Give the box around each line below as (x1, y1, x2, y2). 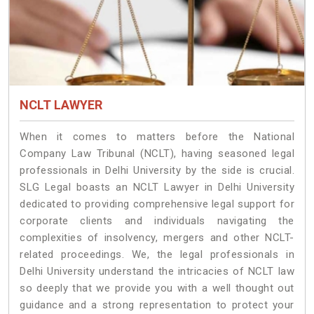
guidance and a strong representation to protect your (20, 298, 294, 311)
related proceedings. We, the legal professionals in (20, 247, 294, 261)
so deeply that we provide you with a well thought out (20, 281, 294, 294)
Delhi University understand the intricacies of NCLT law (20, 264, 294, 278)
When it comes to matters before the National (20, 130, 294, 143)
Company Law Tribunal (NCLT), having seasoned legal (20, 146, 294, 160)
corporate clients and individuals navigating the (20, 214, 294, 227)
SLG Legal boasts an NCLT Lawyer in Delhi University (20, 180, 294, 193)
